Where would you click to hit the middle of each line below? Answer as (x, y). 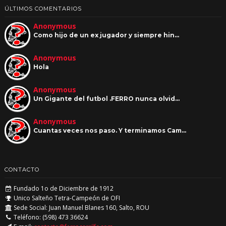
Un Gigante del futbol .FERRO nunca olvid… (106, 98)
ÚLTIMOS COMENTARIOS (43, 8)
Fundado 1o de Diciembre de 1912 (63, 188)
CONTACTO (22, 169)
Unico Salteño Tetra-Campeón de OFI (66, 198)
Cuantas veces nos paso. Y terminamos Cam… (109, 130)
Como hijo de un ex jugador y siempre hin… (106, 35)
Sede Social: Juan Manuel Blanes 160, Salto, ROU (81, 207)
